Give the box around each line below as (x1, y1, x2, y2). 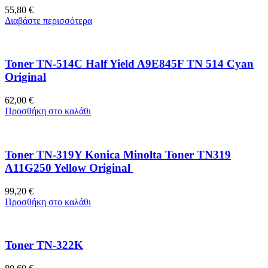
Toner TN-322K (5, 239, 83, 252)
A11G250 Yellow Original (5, 161, 133, 174)
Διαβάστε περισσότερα (5, 15, 92, 26)
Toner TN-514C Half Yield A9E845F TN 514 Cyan (5, 57, 254, 71)
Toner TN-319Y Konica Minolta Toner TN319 (5, 148, 231, 161)
